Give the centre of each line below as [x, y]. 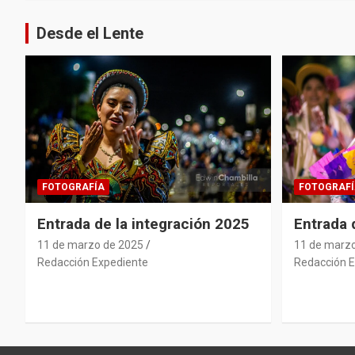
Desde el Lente [90, 33]
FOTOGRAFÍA [73, 187]
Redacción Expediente [93, 262]
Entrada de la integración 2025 [143, 223]
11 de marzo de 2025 [90, 244]
